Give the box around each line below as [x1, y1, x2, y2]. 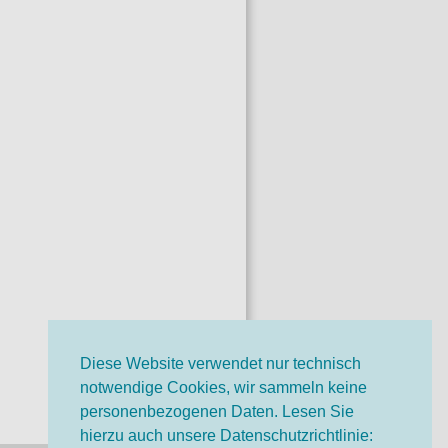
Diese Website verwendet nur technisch [80, 355, 361, 373]
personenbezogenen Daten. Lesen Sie [80, 403, 354, 421]
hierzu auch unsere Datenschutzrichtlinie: [80, 427, 373, 445]
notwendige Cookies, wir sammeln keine [80, 379, 367, 397]
